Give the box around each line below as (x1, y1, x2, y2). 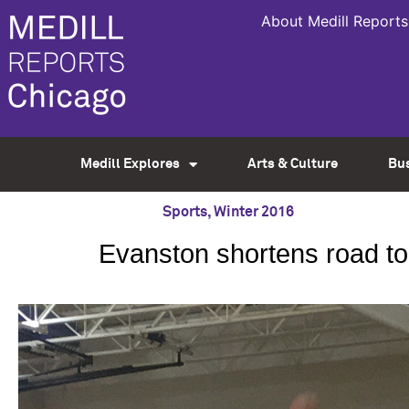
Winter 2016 (214, 204, 294, 219)
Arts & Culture (246, 157, 338, 171)
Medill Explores (79, 157, 180, 171)
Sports (163, 204, 207, 219)
